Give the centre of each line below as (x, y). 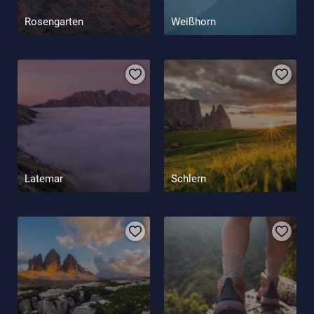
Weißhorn (193, 21)
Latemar (44, 178)
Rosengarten (54, 21)
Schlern (189, 178)
